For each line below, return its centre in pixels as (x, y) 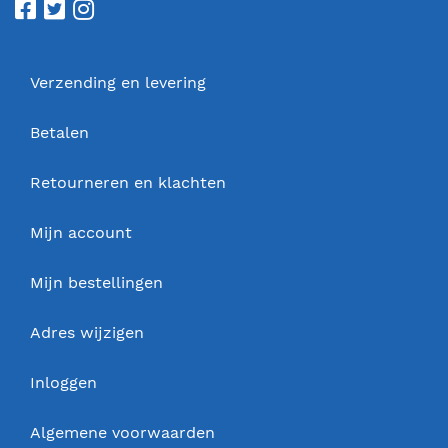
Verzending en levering (118, 82)
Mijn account (81, 232)
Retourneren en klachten (128, 182)
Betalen (59, 132)
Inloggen (63, 382)
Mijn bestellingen (96, 282)
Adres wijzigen (87, 332)
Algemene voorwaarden (122, 432)
